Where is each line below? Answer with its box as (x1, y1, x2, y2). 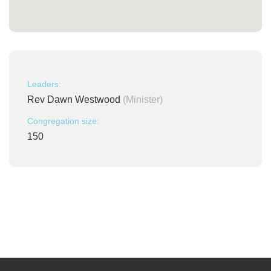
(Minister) (123, 94, 163, 105)
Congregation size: (27, 116, 99, 126)
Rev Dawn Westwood (27, 94, 123, 105)
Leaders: (27, 79, 61, 89)
